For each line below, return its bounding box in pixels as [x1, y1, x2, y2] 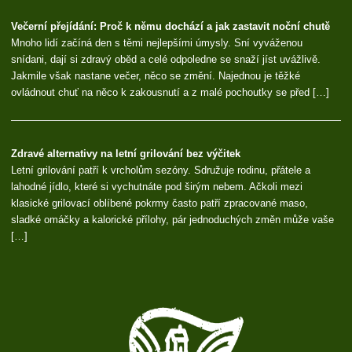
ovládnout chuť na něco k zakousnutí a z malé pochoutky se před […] [11, 86, 330, 99]
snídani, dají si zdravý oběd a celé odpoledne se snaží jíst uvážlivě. [11, 53, 321, 66]
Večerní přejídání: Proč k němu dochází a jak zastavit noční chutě [11, 20, 331, 33]
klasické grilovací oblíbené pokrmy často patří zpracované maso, [11, 196, 309, 209]
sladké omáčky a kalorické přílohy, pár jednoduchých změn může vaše [11, 213, 335, 225]
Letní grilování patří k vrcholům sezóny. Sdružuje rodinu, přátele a [11, 163, 311, 176]
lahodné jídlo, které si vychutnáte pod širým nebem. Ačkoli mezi [11, 180, 303, 192]
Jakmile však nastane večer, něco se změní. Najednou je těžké [11, 70, 301, 82]
